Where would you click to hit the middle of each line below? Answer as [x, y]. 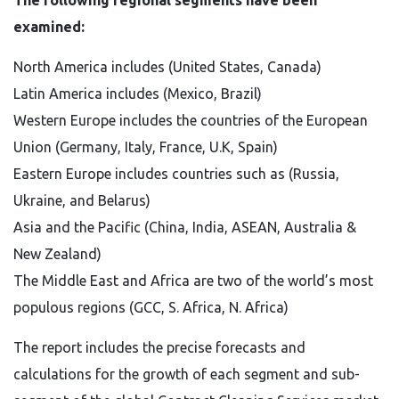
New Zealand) [57, 254]
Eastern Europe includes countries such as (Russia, [176, 174]
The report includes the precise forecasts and [159, 347]
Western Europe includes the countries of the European [191, 120]
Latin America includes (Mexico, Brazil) [138, 94]
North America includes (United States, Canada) [167, 67]
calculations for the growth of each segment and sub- [187, 374]
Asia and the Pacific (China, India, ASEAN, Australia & [185, 227]
